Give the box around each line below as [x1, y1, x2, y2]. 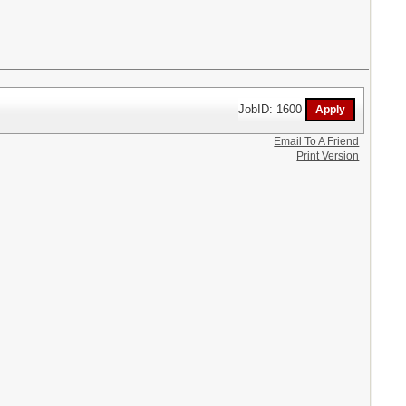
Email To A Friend [274, 135, 360, 149]
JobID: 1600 [238, 101, 306, 116]
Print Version [296, 150, 360, 163]
